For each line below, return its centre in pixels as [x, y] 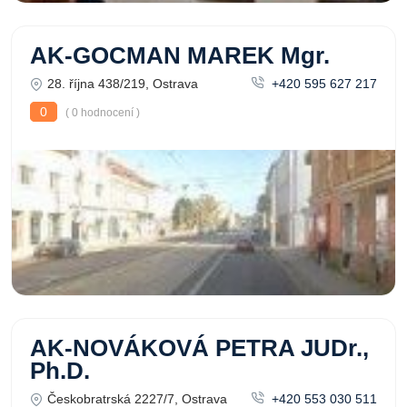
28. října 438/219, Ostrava [123, 84]
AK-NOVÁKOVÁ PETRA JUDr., [199, 348]
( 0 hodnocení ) [101, 113]
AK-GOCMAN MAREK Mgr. [180, 55]
